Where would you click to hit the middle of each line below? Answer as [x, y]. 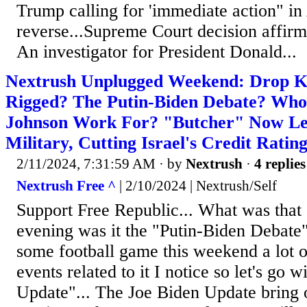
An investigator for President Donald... [157, 52]
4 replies [280, 164]
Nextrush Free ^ [66, 185]
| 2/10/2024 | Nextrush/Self [196, 185]
